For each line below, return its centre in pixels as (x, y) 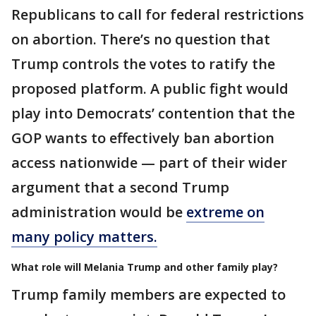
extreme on (225, 212)
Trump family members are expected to (148, 294)
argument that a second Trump (120, 187)
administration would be (99, 212)
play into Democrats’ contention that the (153, 113)
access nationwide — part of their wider (149, 162)
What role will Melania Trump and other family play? (145, 267)
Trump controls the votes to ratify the (143, 63)
